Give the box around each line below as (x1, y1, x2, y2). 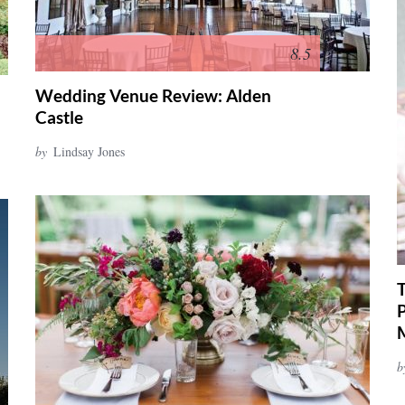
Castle (35, 107, 83, 127)
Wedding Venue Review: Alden (35, 85, 271, 106)
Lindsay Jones (53, 143, 125, 160)
